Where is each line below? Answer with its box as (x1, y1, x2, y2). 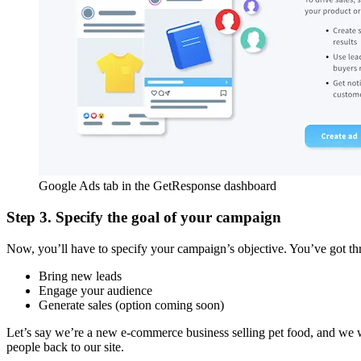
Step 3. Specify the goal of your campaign (6, 208, 281, 226)
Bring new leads (39, 268, 122, 283)
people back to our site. (6, 339, 124, 354)
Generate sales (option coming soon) (39, 297, 224, 312)
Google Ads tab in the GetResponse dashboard (39, 179, 276, 193)
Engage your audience (39, 283, 152, 297)
